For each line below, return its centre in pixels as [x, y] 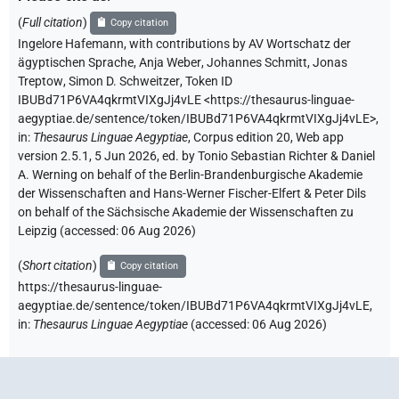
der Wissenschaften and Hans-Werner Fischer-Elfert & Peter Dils [192, 193]
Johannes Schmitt [257, 62]
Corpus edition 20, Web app [269, 137]
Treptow [41, 81]
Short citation [57, 265]
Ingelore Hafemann [71, 44]
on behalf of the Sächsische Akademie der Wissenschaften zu [186, 212]
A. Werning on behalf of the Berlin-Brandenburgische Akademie [190, 175]
